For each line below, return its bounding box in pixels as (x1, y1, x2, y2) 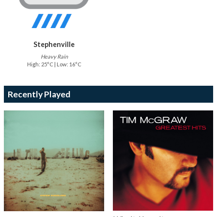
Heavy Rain (40, 53, 68, 60)
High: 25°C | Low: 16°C (27, 61, 81, 68)
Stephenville (33, 40, 75, 49)
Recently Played (8, 89, 70, 100)
